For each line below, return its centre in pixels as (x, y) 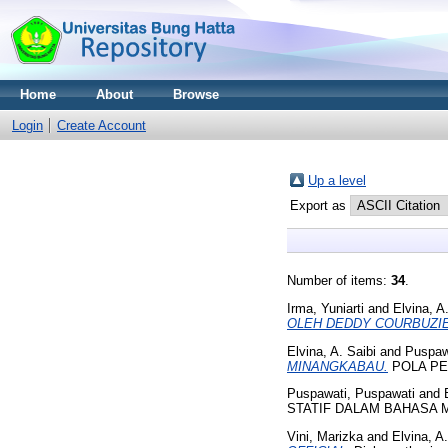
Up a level (337, 180)
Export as (320, 205)
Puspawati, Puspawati (351, 394)
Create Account (101, 125)
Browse (196, 94)
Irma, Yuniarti (325, 308)
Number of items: (339, 280)
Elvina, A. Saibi (331, 351)
